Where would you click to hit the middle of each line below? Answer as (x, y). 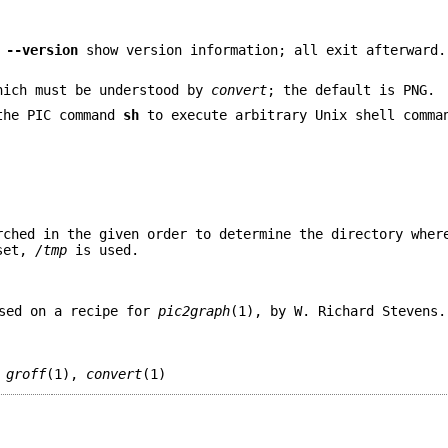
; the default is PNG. (351, 90)
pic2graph (194, 311)
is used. (103, 249)
